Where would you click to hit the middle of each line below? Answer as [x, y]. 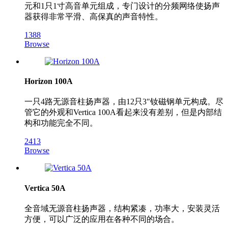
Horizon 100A [49, 81]
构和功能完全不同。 [61, 123]
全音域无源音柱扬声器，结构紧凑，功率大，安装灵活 [122, 208]
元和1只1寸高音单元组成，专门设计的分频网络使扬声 [122, 6]
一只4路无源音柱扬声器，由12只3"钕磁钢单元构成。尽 [124, 102]
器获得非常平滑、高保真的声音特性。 [94, 16]
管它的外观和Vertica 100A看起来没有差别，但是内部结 [123, 112]
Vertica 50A [45, 188]
